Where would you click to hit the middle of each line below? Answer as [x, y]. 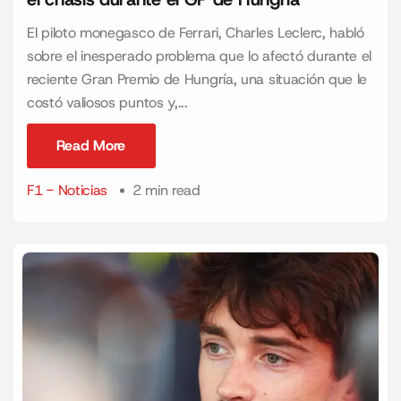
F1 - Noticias [68, 190]
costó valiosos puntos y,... [107, 102]
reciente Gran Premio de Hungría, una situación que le [197, 79]
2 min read [166, 190]
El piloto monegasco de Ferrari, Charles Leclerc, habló [196, 33]
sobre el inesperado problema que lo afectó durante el [200, 56]
